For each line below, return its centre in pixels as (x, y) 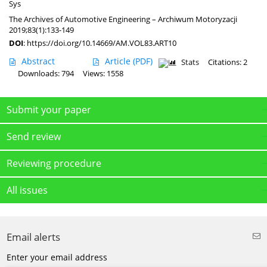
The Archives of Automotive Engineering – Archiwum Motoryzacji (123, 19)
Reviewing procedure (54, 163)
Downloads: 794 (46, 73)
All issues (27, 190)
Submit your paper (49, 109)
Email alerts (33, 237)
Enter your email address (57, 257)
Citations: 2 (228, 62)
